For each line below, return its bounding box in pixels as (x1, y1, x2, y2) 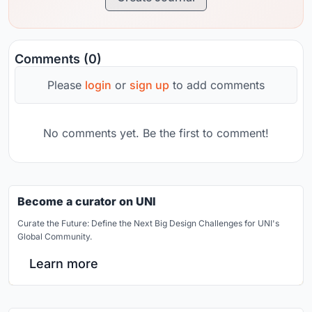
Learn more (29, 256, 98, 272)
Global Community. (17, 231, 92, 242)
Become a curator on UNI (17, 194, 156, 209)
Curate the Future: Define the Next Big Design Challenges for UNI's (17, 218, 279, 229)
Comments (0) (15, 52, 102, 67)
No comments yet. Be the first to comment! (43, 126, 269, 141)
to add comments (169, 78, 265, 93)
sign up (130, 78, 169, 93)
